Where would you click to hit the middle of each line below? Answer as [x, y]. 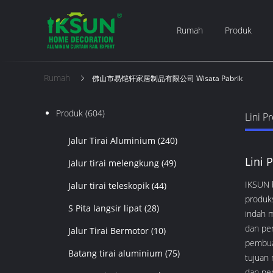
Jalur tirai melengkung [114, 163]
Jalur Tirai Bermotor [108, 231]
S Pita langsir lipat [105, 208]
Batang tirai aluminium [115, 253]
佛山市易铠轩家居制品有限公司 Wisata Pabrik [167, 78]
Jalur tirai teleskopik [109, 186]
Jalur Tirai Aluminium [112, 140]
